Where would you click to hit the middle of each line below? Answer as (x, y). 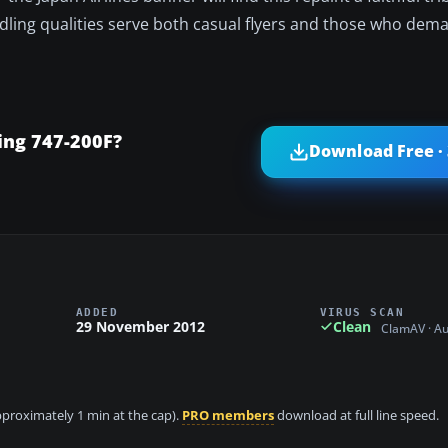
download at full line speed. (356, 416)
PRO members (228, 416)
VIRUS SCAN (362, 311)
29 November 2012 (140, 326)
